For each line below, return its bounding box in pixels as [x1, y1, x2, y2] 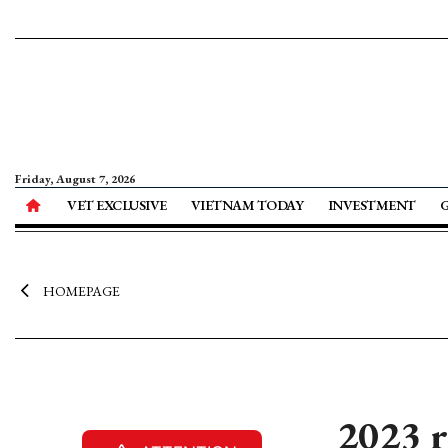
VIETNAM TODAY [190, 196, 304, 214]
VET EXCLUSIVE [67, 196, 167, 214]
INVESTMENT [327, 196, 416, 214]
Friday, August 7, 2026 [15, 171, 135, 187]
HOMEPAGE [42, 282, 120, 300]
